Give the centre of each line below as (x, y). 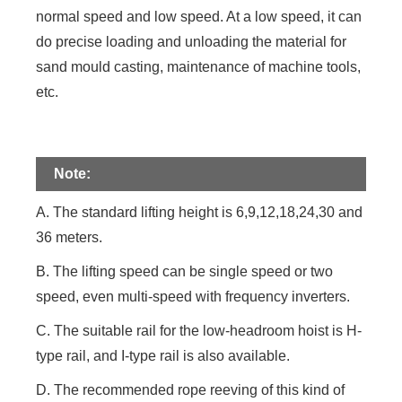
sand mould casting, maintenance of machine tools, (199, 66)
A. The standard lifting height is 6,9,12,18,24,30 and (200, 212)
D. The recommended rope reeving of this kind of (191, 389)
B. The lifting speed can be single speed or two (185, 271)
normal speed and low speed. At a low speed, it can (199, 16)
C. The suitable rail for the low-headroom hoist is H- (199, 330)
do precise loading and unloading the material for (192, 41)
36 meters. (70, 237)
